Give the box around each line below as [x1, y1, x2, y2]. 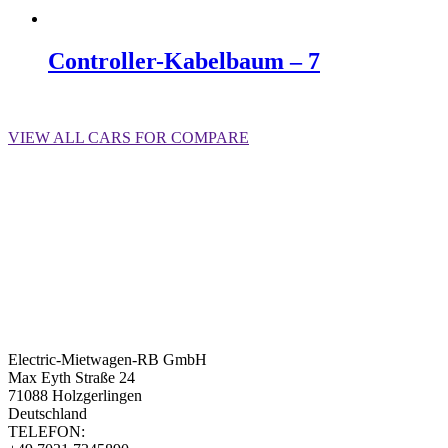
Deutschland [8, 404, 87, 422]
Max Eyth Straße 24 [8, 368, 135, 386]
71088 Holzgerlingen [8, 386, 142, 404]
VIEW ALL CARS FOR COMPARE [8, 128, 249, 146]
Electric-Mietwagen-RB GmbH [8, 350, 207, 368]
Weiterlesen [48, 94, 121, 112]
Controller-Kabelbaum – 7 [48, 47, 320, 74]
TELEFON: [8, 422, 85, 440]
